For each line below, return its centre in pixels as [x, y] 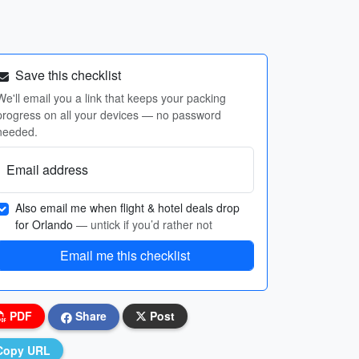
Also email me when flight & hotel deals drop [127, 208]
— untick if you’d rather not [144, 224]
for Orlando [46, 224]
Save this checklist [67, 75]
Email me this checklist [125, 255]
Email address [47, 169]
